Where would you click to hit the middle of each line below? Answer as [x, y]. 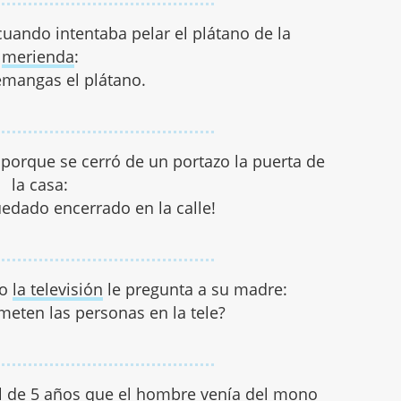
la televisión [57, 290]
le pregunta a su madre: [195, 290]
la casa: [40, 185]
